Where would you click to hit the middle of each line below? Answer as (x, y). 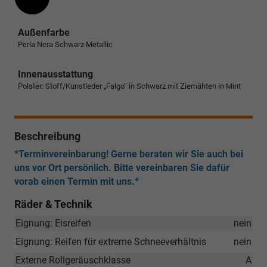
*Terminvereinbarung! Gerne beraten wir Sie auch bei (129, 154)
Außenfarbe (44, 32)
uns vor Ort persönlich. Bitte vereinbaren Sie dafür (122, 168)
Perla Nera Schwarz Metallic (65, 44)
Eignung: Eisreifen (53, 223)
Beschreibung (47, 136)
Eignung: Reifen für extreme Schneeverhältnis (111, 242)
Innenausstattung (55, 74)
